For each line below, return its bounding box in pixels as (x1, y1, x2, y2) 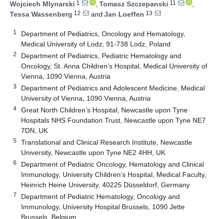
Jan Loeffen (104, 10, 144, 19)
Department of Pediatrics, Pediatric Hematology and (21, 51, 182, 60)
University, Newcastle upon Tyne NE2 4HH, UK (21, 148, 166, 156)
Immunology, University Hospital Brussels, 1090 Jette (21, 202, 185, 211)
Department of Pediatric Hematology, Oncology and (21, 192, 180, 200)
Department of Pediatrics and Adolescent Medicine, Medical (21, 84, 205, 92)
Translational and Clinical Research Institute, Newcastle (21, 138, 193, 146)
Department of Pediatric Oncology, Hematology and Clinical (21, 160, 204, 168)
